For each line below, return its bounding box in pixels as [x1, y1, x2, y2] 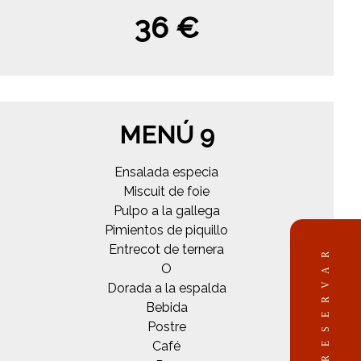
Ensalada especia [114, 164, 219, 180]
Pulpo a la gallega [113, 202, 220, 218]
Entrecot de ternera [109, 241, 225, 257]
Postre [147, 318, 186, 334]
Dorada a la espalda [106, 280, 226, 296]
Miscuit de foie [123, 183, 210, 199]
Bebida [145, 299, 188, 315]
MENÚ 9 [118, 120, 214, 149]
